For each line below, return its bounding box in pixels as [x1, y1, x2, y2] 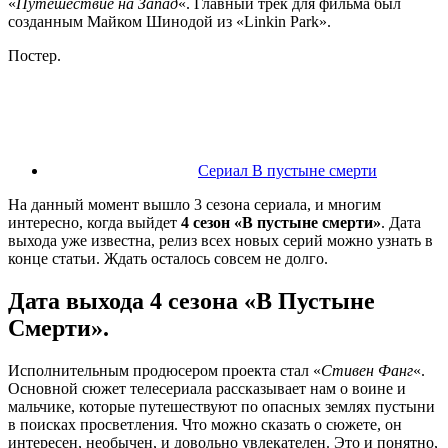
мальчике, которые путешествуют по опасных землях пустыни [8, 397, 435, 415]
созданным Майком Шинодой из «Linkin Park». [8, 13, 331, 31]
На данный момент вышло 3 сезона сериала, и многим [8, 196, 381, 214]
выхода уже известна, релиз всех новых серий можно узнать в [8, 232, 433, 250]
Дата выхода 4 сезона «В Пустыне [8, 288, 375, 315]
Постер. [8, 47, 61, 65]
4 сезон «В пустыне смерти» [181, 214, 381, 232]
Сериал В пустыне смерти [198, 162, 377, 180]
